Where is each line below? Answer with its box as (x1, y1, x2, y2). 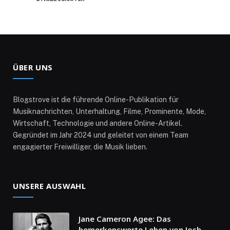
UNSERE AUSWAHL (13, 181, 86, 191)
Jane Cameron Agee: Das (79, 214, 171, 224)
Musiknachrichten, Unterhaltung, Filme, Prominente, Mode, (13, 107, 206, 116)
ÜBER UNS (13, 62, 53, 73)
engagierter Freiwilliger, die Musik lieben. (13, 143, 147, 151)
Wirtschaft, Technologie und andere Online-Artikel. (13, 119, 182, 128)
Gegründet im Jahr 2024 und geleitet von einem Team (13, 131, 188, 140)
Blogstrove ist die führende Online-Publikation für (13, 95, 179, 104)
